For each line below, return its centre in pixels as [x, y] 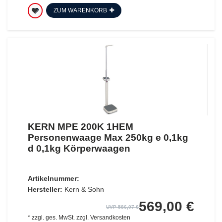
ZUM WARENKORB [80, 10]
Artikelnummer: [53, 179]
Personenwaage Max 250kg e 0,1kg [108, 138]
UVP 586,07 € [123, 207]
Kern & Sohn [84, 190]
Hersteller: [45, 190]
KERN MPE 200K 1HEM [80, 127]
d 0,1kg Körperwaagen [79, 149]
